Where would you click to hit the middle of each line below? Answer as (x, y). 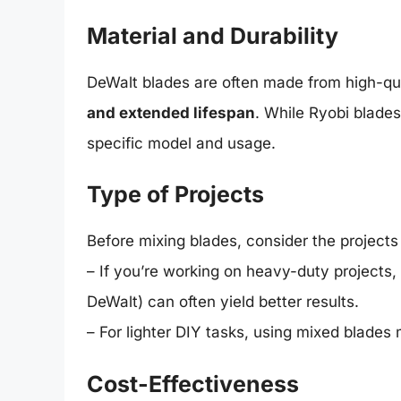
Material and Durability (213, 35)
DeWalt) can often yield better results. (223, 302)
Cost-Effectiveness (193, 384)
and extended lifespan (171, 112)
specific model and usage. (181, 143)
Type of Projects (175, 195)
